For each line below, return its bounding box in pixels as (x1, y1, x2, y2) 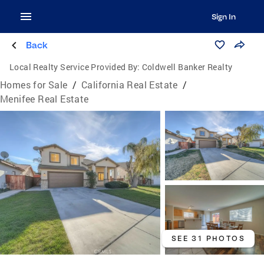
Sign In (211, 12, 236, 21)
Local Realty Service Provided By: (9, 61, 140, 72)
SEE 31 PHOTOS (171, 234, 245, 243)
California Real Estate (81, 78, 178, 91)
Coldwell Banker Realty (141, 61, 233, 72)
